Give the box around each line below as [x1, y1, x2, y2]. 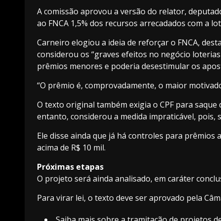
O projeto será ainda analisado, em [37, 173, 168, 184]
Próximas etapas [37, 161, 104, 172]
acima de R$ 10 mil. [37, 142, 106, 153]
